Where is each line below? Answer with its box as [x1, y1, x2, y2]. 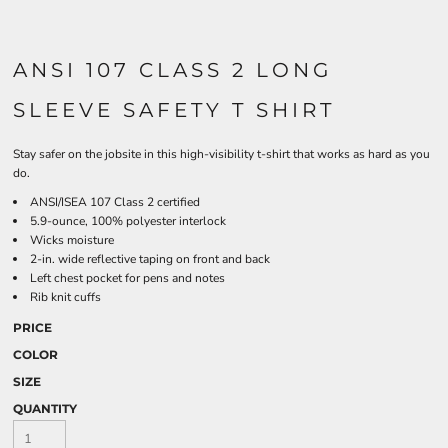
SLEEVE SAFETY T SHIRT [13, 98, 335, 122]
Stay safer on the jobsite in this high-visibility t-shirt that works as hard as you [13, 146, 430, 162]
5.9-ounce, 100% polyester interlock [30, 213, 226, 229]
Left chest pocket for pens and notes [30, 270, 225, 286]
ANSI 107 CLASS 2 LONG [13, 58, 332, 82]
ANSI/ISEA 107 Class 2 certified [30, 194, 200, 210]
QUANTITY [13, 401, 77, 416]
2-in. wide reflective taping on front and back [30, 251, 270, 267]
